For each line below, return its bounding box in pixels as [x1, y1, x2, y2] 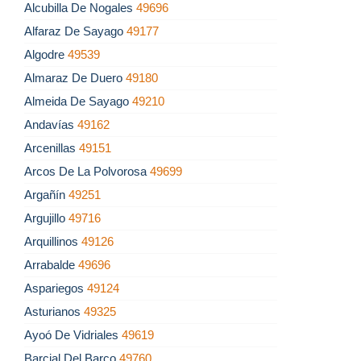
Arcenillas [24, 141, 79, 156]
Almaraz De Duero [24, 71, 126, 85]
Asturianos [24, 305, 84, 319]
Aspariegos [24, 281, 87, 296]
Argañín [24, 188, 68, 202]
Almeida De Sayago [24, 94, 132, 109]
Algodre [24, 48, 68, 62]
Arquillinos [24, 234, 81, 249]
